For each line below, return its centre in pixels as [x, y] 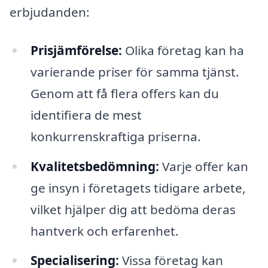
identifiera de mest [86, 115]
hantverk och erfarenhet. [104, 231]
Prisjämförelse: [76, 50]
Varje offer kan [203, 166]
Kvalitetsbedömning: [95, 166]
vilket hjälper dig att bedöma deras [133, 209]
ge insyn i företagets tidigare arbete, [138, 188]
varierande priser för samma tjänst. [135, 71]
